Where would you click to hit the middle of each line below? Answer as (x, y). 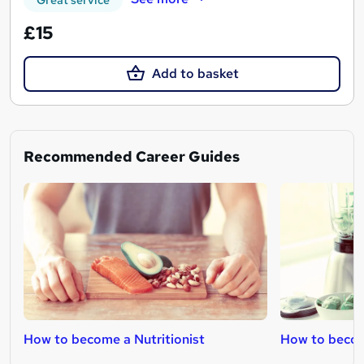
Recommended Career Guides (132, 156)
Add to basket (195, 73)
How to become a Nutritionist (114, 339)
